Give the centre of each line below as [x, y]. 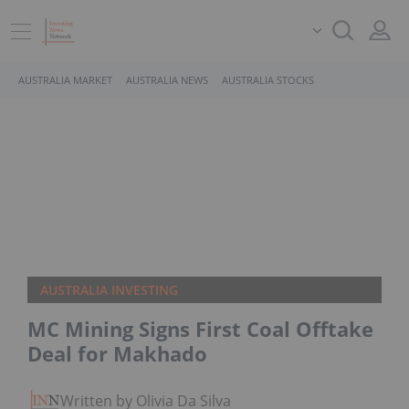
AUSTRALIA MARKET [65, 80]
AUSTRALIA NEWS [167, 80]
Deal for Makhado [117, 353]
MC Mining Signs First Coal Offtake [200, 329]
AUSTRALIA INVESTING [109, 290]
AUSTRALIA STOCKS [268, 80]
